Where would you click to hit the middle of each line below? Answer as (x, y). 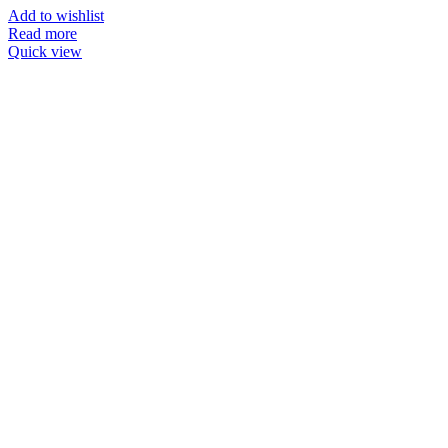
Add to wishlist (56, 15)
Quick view (45, 51)
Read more (42, 33)
